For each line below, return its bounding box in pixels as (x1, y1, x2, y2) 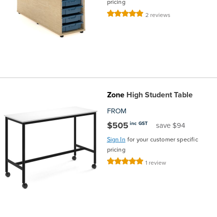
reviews (150, 10, 171, 19)
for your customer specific (127, 135, 198, 143)
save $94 (156, 120, 186, 130)
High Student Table (124, 89, 193, 100)
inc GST (129, 120, 148, 127)
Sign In (107, 135, 125, 143)
